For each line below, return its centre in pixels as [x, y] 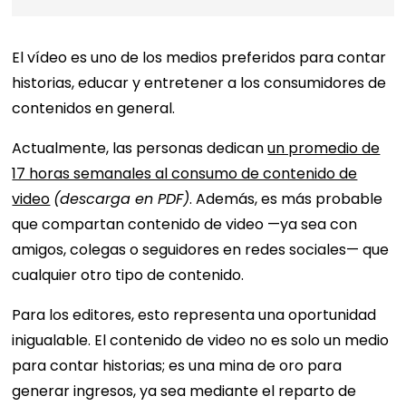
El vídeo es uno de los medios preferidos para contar [199, 58]
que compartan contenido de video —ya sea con [185, 224]
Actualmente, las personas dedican [140, 148]
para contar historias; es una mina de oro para [177, 366]
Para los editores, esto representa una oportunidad [194, 315]
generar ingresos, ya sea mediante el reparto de [184, 391]
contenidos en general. [94, 108]
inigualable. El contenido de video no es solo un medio [201, 340]
